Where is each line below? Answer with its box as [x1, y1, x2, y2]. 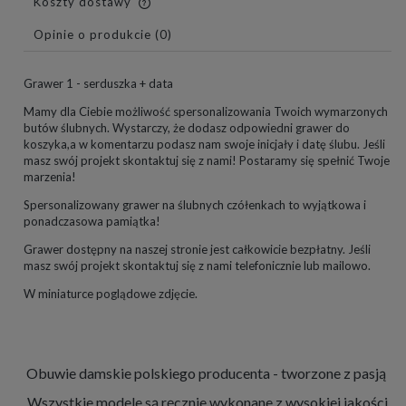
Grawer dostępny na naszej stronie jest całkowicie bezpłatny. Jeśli [24, 241, 371, 256]
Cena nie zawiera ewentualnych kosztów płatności [42, 5, 348, 20]
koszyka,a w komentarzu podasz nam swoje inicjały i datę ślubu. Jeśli [24, 136, 385, 151]
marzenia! [24, 169, 76, 184]
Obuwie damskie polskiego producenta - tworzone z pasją [26, 363, 389, 382]
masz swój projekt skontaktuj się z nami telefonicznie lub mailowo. [24, 257, 371, 273]
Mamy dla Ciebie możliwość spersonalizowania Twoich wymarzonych [24, 103, 388, 119]
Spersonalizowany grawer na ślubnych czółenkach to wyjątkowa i [24, 197, 366, 212]
